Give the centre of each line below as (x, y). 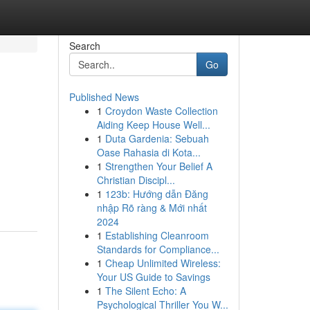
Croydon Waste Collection (161, 111)
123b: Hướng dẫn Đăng (156, 194)
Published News (104, 97)
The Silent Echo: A (145, 291)
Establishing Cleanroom (157, 235)
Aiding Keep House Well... (153, 125)
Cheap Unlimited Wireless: (163, 263)
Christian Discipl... (136, 180)
